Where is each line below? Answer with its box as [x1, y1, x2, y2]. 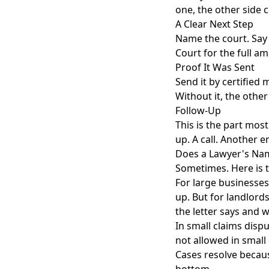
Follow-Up [175, 104, 221, 117]
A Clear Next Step [175, 17, 253, 31]
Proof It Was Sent [175, 61, 255, 74]
